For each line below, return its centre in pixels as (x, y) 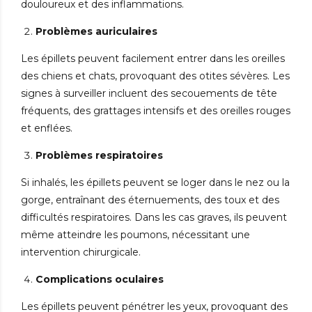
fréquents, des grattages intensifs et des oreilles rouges (156, 111)
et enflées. (47, 128)
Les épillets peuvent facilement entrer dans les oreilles (153, 59)
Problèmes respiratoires (99, 156)
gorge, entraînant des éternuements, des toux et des (150, 200)
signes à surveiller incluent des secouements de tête (149, 94)
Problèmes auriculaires (96, 32)
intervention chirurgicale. (81, 252)
